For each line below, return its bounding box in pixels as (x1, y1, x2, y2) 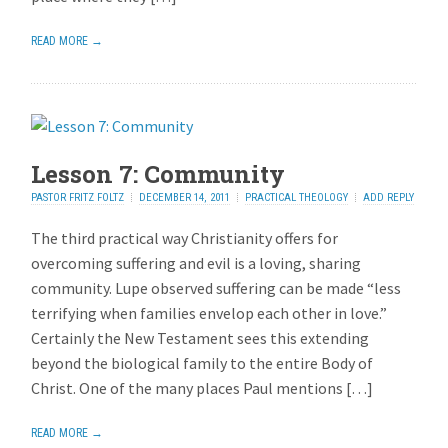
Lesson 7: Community (31, 157, 286, 190)
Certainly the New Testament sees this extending (31, 328, 370, 349)
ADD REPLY (363, 190, 415, 204)
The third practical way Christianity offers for (31, 228, 339, 249)
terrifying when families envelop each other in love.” (31, 303, 388, 324)
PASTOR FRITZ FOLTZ (31, 190, 125, 204)
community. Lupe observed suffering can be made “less (31, 278, 402, 299)
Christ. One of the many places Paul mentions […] (31, 378, 374, 399)
